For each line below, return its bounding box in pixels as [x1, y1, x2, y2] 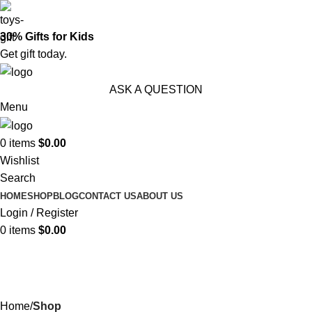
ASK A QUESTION [109, 84, 203, 96]
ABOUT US [136, 190, 183, 201]
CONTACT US [79, 190, 136, 201]
